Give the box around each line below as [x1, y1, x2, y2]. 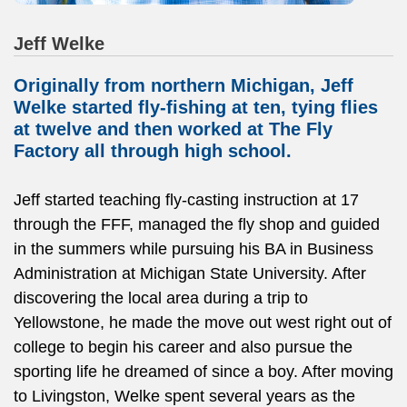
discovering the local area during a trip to [14, 289, 308, 308]
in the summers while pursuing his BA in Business [14, 240, 373, 259]
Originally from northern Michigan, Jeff [14, 75, 353, 96]
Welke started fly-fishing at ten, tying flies [14, 97, 378, 118]
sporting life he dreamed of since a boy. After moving [14, 362, 393, 382]
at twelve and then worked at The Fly [14, 119, 333, 140]
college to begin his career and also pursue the [14, 338, 352, 357]
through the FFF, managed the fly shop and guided [14, 215, 380, 234]
